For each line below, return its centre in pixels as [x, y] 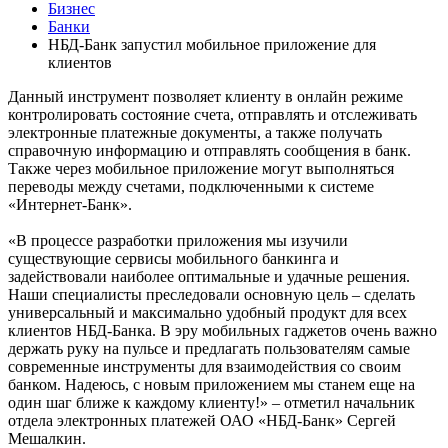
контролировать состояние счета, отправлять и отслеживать [212, 114]
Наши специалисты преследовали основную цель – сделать [211, 294]
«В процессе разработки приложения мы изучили [178, 240]
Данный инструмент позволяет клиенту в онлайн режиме [205, 96]
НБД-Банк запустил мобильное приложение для [212, 44]
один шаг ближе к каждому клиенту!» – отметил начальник [211, 402]
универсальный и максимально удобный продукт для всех [207, 312]
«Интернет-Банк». [70, 204]
